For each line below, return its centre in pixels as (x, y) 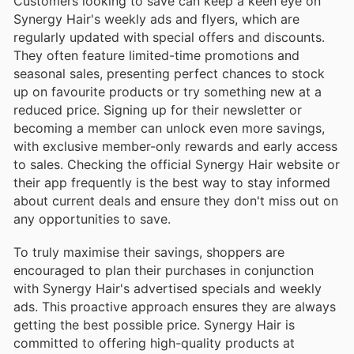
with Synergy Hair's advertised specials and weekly (168, 289)
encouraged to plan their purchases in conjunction (164, 271)
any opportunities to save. (92, 218)
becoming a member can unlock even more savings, (169, 128)
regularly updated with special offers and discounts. (169, 37)
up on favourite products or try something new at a (168, 91)
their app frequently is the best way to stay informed (172, 182)
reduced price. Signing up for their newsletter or (158, 109)
